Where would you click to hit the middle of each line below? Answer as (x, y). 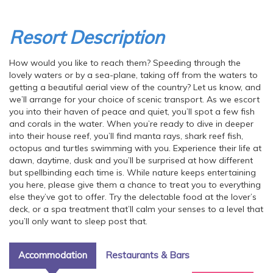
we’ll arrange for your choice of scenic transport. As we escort (134, 100)
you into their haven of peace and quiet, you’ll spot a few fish (132, 112)
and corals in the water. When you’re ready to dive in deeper (131, 124)
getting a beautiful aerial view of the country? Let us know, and (135, 87)
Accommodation (53, 255)
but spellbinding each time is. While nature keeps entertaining (133, 173)
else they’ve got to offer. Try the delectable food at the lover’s (133, 197)
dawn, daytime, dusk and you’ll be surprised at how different (131, 161)
